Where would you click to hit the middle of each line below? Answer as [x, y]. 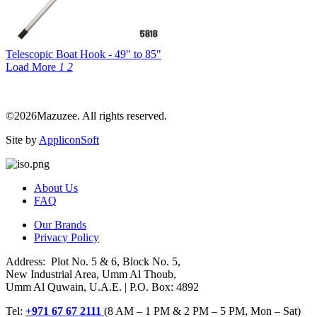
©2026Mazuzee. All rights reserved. [86, 116]
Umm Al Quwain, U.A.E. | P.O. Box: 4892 [102, 287]
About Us [56, 188]
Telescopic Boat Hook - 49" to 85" [83, 54]
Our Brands [60, 225]
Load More [32, 67]
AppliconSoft [69, 140]
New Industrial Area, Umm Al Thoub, [91, 275]
